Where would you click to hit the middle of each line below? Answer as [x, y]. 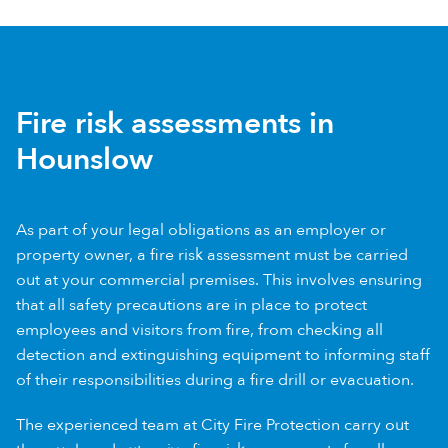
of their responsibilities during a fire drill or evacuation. [215, 379]
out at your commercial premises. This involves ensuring [219, 279]
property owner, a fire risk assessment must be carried [212, 254]
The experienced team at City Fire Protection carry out [212, 424]
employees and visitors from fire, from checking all [199, 329]
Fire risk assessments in [175, 123]
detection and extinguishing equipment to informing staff [223, 354]
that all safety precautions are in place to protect [191, 304]
